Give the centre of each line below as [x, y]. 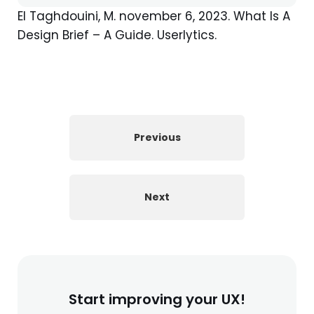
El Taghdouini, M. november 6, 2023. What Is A [154, 16]
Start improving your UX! [157, 299]
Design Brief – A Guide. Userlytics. [117, 35]
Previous [157, 137]
